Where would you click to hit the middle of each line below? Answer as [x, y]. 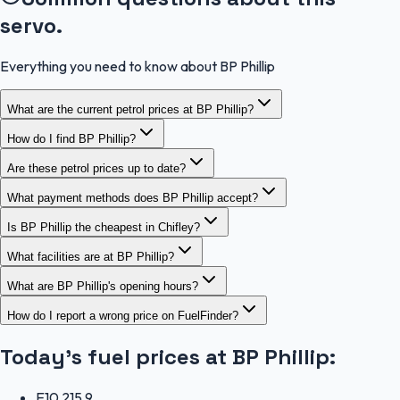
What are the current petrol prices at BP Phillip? [130, 110]
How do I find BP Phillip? [71, 139]
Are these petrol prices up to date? [96, 169]
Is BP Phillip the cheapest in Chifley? [104, 228]
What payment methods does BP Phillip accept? [133, 198]
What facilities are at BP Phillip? [91, 257]
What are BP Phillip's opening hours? [103, 287]
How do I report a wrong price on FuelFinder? [123, 316]
